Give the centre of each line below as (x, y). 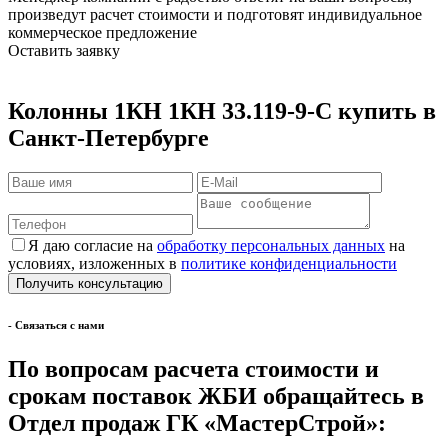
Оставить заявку (64, 50)
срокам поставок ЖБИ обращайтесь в (216, 395)
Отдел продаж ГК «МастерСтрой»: (197, 422)
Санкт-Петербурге (108, 137)
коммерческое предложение (102, 32)
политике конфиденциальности (289, 263)
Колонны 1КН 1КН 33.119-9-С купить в (222, 110)
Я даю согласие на (92, 245)
